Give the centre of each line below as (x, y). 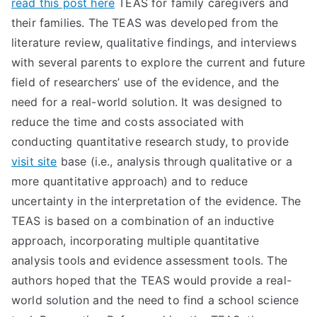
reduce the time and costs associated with (128, 122)
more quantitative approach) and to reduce (130, 181)
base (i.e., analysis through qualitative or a (174, 161)
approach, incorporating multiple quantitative (136, 241)
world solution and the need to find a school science (155, 300)
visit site (34, 161)
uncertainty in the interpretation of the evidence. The (156, 201)
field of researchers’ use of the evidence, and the (145, 82)
